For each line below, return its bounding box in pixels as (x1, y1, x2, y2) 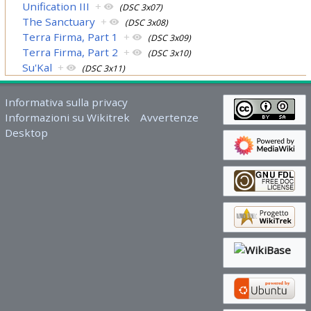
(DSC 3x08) (125, 16, 169, 28)
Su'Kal (22, 60, 53, 74)
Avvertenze (140, 110, 199, 124)
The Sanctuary (22, 14, 96, 28)
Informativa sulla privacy (4, 94, 128, 109)
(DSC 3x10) (148, 47, 192, 59)
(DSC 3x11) (82, 62, 126, 74)
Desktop (4, 125, 48, 140)
